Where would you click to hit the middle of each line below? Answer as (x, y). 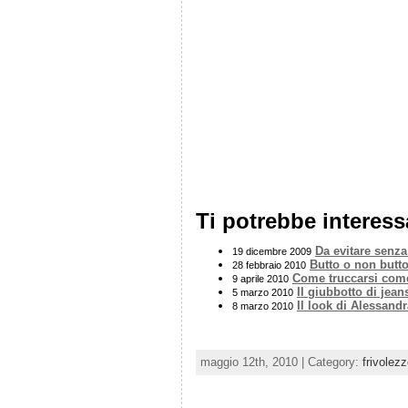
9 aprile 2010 (260, 278)
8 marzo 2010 (263, 306)
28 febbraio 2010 (269, 265)
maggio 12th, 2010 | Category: (281, 362)
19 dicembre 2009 (272, 251)
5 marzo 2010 (263, 292)
